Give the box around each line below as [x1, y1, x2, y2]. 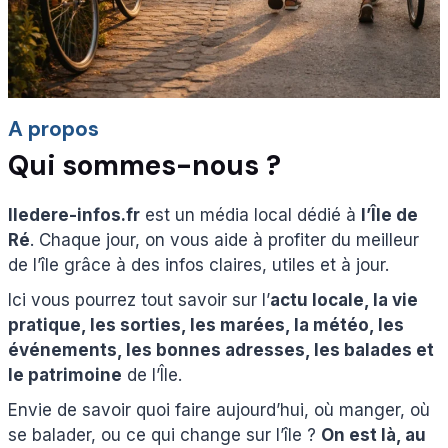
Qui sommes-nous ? [8, 146, 281, 184]
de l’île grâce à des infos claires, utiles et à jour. [8, 254, 389, 275]
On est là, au [321, 424, 426, 445]
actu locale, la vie [270, 289, 418, 310]
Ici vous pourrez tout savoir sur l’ [8, 289, 270, 310]
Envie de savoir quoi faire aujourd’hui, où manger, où [8, 399, 430, 420]
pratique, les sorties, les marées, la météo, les [8, 314, 404, 335]
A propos [8, 114, 99, 143]
